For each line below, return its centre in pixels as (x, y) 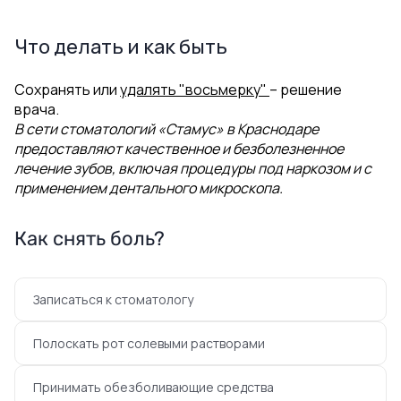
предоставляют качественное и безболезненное (179, 149)
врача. (37, 109)
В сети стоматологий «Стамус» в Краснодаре (166, 129)
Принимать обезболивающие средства (154, 387)
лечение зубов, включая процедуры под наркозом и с (193, 168)
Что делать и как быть (121, 47)
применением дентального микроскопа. (149, 188)
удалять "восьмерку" (195, 90)
